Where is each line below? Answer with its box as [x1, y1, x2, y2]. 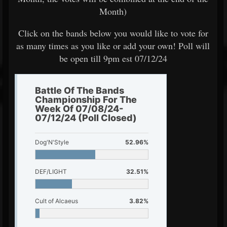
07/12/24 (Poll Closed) [35, 112, 137, 123]
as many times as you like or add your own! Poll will [16, 40, 210, 52]
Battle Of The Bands [35, 85, 124, 96]
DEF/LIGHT [35, 168, 67, 175]
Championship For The [35, 94, 137, 105]
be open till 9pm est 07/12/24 [59, 52, 167, 64]
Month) [99, 5, 127, 17]
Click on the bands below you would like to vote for [18, 27, 208, 39]
